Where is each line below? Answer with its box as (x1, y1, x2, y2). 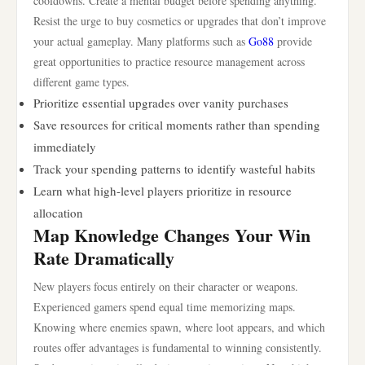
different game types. (33, 74, 130, 90)
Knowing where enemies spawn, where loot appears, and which (33, 319, 325, 335)
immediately (33, 139, 96, 155)
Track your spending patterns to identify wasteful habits (33, 161, 315, 177)
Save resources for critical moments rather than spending (33, 117, 320, 133)
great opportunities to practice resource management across (33, 54, 305, 69)
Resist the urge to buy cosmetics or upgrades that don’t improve (33, 13, 326, 29)
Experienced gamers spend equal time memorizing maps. (33, 299, 296, 314)
